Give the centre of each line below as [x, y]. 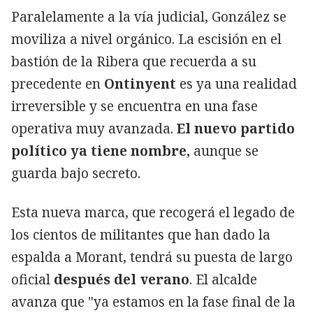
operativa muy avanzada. [94, 128]
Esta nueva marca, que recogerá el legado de [153, 212]
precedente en [58, 83]
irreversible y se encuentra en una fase [134, 106]
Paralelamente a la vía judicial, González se [149, 16]
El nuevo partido [236, 128]
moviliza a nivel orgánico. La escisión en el [146, 39]
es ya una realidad [236, 83]
